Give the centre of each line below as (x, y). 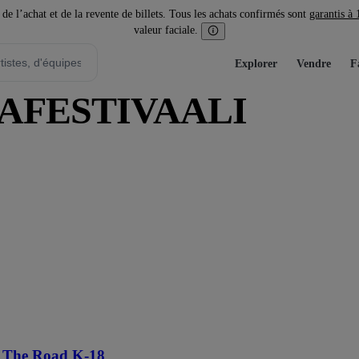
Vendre (314, 63)
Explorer (256, 63)
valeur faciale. (166, 30)
